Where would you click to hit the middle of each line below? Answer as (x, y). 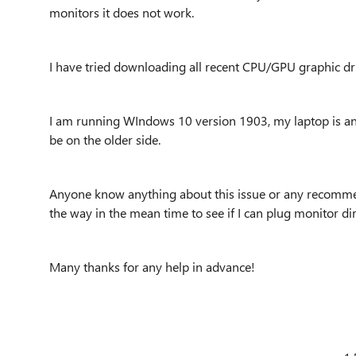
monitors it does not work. (122, 12)
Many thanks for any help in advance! (152, 267)
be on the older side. (105, 139)
